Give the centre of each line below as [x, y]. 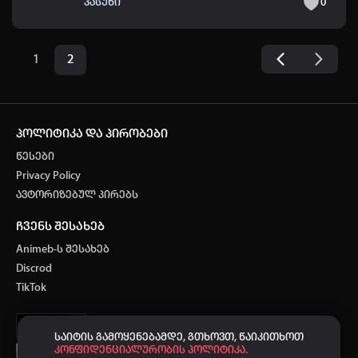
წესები [35, 157]
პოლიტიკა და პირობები [92, 134]
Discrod [34, 268]
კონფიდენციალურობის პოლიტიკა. [151, 350]
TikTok [31, 288]
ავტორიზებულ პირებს [77, 195]
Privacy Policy [48, 176]
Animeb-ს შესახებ [63, 249]
